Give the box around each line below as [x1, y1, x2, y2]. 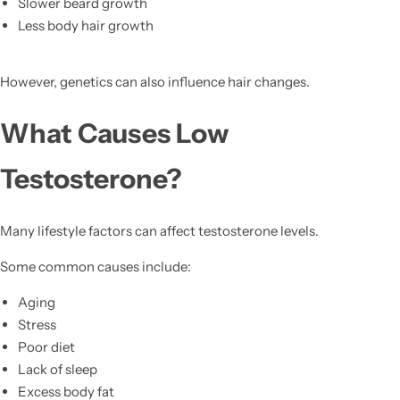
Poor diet [17, 337, 75, 355]
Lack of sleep [17, 360, 97, 378]
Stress [17, 315, 56, 333]
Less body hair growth [17, 17, 154, 35]
